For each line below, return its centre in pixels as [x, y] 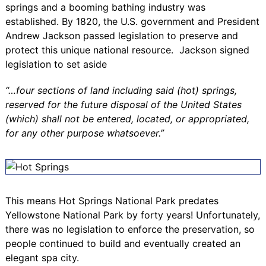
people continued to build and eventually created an [123, 243]
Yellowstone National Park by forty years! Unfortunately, [132, 215]
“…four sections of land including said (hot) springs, [121, 90]
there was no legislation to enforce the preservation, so [130, 229]
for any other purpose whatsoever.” [84, 133]
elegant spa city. [42, 257]
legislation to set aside [56, 64]
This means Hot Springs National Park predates [112, 200]
